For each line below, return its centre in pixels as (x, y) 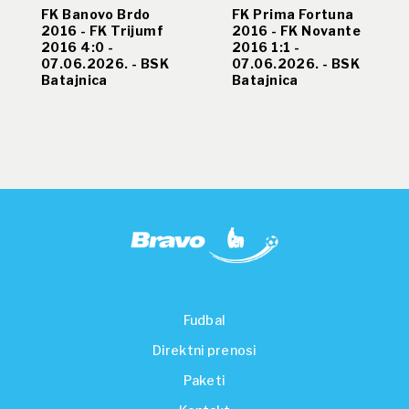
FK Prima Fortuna (293, 14)
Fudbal (204, 320)
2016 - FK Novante (297, 30)
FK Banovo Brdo (96, 14)
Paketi (204, 381)
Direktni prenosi (204, 351)
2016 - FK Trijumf (103, 30)
